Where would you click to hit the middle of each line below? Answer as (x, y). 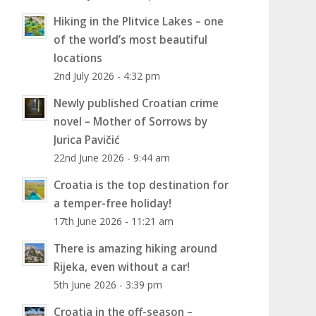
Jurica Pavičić (86, 140)
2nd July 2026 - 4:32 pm (107, 76)
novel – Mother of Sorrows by (130, 121)
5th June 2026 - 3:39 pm (108, 285)
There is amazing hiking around (135, 248)
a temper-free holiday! (112, 203)
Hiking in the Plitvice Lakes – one (138, 21)
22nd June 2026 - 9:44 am (111, 158)
